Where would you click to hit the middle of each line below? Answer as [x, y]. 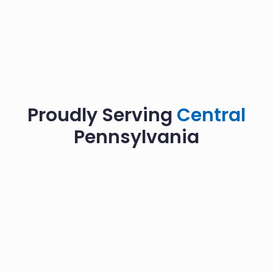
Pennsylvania [136, 137]
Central [211, 115]
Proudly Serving [102, 115]
